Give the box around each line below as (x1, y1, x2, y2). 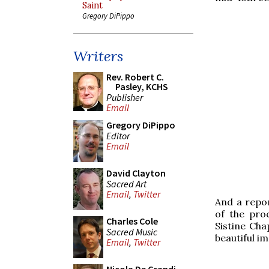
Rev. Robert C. (106, 71, 164, 83)
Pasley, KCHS (115, 80, 168, 92)
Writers (73, 47, 123, 65)
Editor (106, 129, 130, 142)
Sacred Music (106, 225, 157, 238)
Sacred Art (106, 177, 147, 190)
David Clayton (106, 167, 166, 179)
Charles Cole (106, 215, 158, 227)
